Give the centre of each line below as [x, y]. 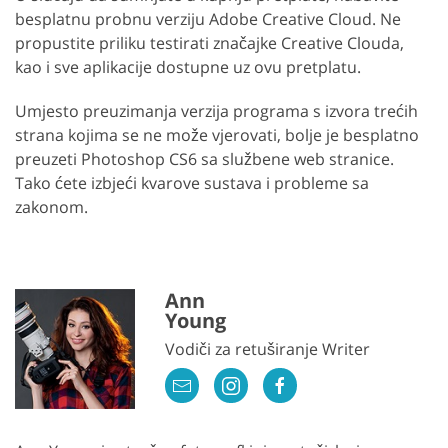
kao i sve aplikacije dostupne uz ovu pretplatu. [188, 66]
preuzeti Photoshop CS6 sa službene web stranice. [204, 158]
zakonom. [51, 206]
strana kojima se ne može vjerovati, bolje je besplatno [217, 134]
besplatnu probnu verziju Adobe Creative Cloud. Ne [208, 18]
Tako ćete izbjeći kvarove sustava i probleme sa [192, 182]
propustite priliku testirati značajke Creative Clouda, [209, 42]
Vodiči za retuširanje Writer [267, 348]
